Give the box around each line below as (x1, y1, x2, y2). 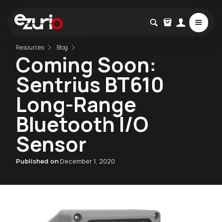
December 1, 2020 (60, 156, 115, 166)
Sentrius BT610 (16, 70, 164, 98)
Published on (16, 156, 60, 166)
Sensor (16, 129, 87, 158)
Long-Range (16, 90, 136, 118)
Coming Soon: (16, 50, 157, 78)
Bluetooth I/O (16, 110, 148, 138)
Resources (16, 43, 44, 51)
